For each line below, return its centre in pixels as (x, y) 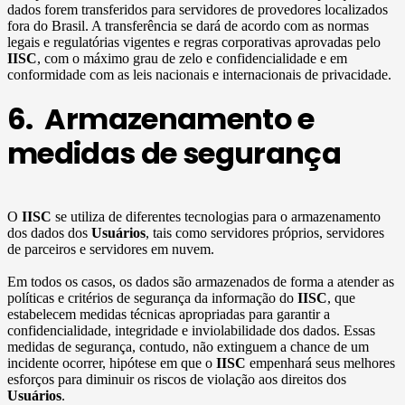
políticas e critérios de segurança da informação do (152, 298)
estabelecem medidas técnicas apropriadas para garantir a (169, 315)
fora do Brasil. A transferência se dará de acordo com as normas (188, 25)
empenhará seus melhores (320, 363)
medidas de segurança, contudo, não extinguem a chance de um (188, 347)
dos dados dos (49, 233)
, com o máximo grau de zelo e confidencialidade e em (192, 58)
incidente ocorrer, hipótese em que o (112, 363)
